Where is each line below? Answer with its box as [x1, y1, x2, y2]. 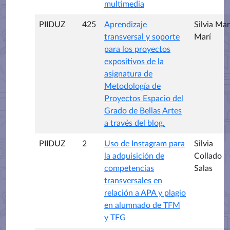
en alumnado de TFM [104, 201, 180, 209]
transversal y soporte [104, 32, 180, 41]
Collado [194, 151, 222, 160]
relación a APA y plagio [104, 188, 186, 197]
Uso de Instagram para [104, 139, 185, 148]
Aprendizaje [104, 20, 147, 29]
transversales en [104, 176, 162, 185]
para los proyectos [104, 45, 170, 53]
